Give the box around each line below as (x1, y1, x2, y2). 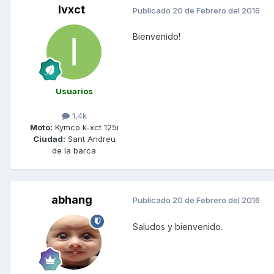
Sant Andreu (65, 133, 116, 144)
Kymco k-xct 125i (52, 122, 119, 132)
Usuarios (55, 86, 93, 97)
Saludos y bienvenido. (133, 221, 223, 232)
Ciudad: (32, 133, 65, 144)
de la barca (52, 145, 96, 155)
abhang (51, 193, 92, 206)
